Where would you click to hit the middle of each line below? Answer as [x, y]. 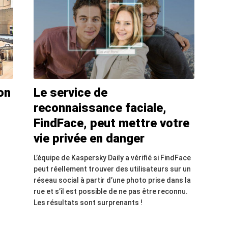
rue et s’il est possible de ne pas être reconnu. [110, 191]
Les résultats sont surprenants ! [88, 202]
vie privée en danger [89, 138]
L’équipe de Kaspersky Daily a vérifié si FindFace [112, 158]
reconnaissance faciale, [100, 108]
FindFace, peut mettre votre [111, 123]
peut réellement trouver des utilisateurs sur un [112, 169]
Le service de [70, 92]
